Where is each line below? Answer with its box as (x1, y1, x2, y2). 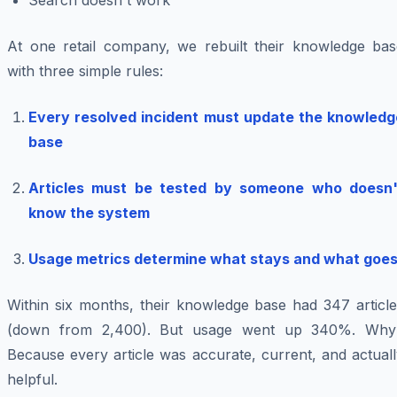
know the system (28, 204, 150, 222)
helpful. (7, 370, 58, 389)
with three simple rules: (7, 62, 163, 81)
